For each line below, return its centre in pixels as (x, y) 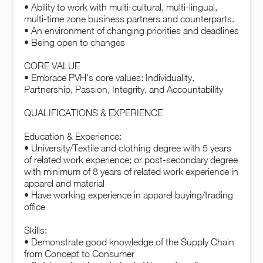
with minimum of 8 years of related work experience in (131, 172)
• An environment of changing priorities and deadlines (131, 31)
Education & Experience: (73, 136)
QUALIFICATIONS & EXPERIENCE (93, 113)
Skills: (36, 230)
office (35, 207)
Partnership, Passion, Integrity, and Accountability (124, 90)
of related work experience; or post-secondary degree (131, 160)
